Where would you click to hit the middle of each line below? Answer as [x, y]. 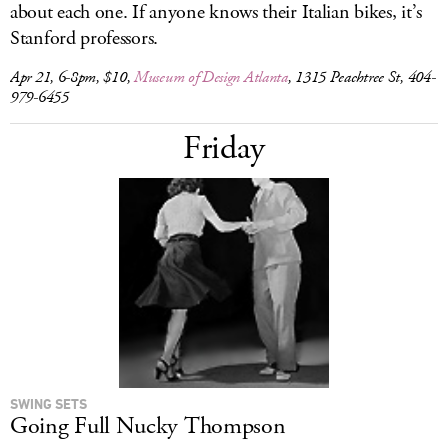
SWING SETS [48, 403]
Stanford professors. [84, 38]
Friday [224, 148]
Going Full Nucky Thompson [148, 426]
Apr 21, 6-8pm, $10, [72, 77]
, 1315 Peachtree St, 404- [361, 77]
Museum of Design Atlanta [211, 77]
